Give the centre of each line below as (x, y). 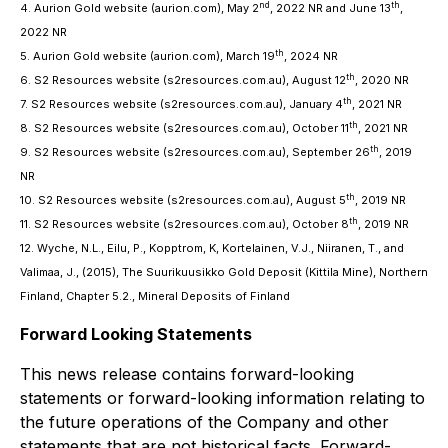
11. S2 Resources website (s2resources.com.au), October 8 (184, 224)
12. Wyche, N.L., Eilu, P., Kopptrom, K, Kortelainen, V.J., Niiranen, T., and (212, 248)
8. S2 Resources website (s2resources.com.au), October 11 (184, 128)
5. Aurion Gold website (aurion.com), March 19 (147, 56)
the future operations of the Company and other (204, 422)
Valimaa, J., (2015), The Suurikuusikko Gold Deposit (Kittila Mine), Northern (224, 272)
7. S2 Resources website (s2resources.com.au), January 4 (181, 104)
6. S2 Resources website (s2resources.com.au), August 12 (183, 80)
